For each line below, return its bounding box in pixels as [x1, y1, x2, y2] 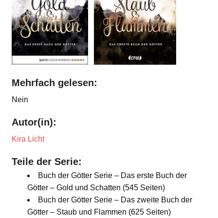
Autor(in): [12, 116, 56, 127]
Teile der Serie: [12, 156, 82, 167]
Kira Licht [12, 134, 44, 143]
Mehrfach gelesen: [12, 77, 97, 88]
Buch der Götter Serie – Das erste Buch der [38, 171, 187, 180]
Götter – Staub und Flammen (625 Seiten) [27, 207, 171, 216]
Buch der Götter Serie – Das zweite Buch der [38, 195, 192, 204]
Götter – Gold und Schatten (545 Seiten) [27, 183, 165, 192]
